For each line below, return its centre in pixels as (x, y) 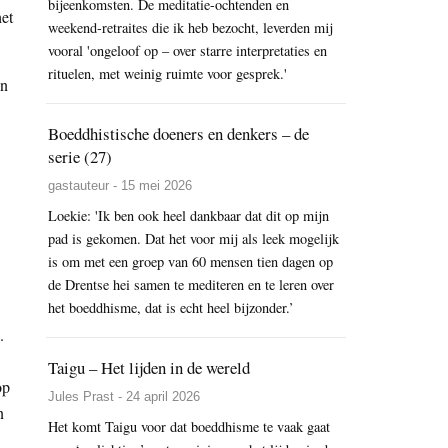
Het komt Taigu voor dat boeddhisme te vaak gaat (189, 427)
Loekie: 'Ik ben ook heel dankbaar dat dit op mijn (188, 216)
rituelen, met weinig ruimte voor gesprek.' (167, 74)
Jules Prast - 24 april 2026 (124, 397)
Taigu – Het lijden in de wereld (149, 368)
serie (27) (80, 157)
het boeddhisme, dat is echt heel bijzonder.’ (171, 308)
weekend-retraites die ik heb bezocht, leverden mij (190, 28)
